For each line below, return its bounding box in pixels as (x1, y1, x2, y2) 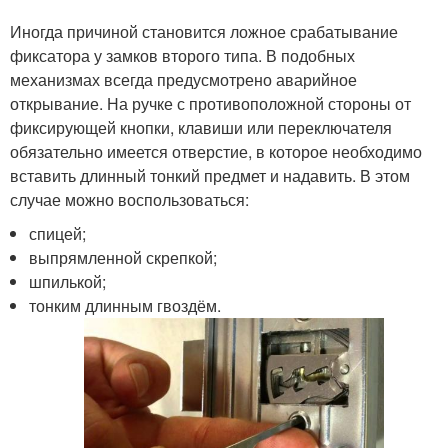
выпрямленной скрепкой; (29, 246, 218, 270)
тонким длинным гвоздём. (29, 294, 234, 318)
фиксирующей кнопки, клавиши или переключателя (10, 116, 392, 140)
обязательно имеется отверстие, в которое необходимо (10, 140, 422, 164)
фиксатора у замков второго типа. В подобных (10, 44, 355, 68)
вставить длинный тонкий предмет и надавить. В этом (10, 164, 410, 188)
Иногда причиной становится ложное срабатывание (10, 20, 398, 44)
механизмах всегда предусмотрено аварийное (10, 68, 357, 92)
